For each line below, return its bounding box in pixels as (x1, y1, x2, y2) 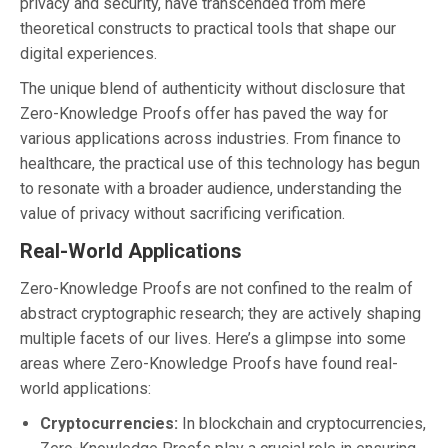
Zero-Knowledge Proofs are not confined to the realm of (20, 278, 413, 298)
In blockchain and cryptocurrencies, (178, 413, 426, 433)
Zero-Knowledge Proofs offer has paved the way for (20, 103, 388, 123)
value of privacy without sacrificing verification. (20, 203, 345, 223)
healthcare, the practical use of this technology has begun (20, 153, 420, 173)
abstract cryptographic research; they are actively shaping (20, 303, 421, 323)
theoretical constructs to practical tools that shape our (20, 18, 396, 38)
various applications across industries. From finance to (20, 128, 401, 148)
